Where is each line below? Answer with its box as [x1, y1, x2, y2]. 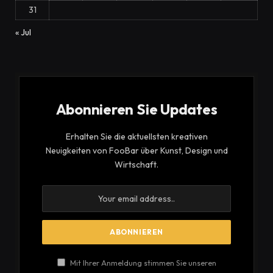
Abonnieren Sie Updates [55, 100, 218, 119]
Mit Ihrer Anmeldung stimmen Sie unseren [68, 258, 216, 268]
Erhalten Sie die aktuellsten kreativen [65, 131, 208, 143]
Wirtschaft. [115, 159, 158, 171]
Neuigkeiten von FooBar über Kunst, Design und [45, 145, 228, 157]
